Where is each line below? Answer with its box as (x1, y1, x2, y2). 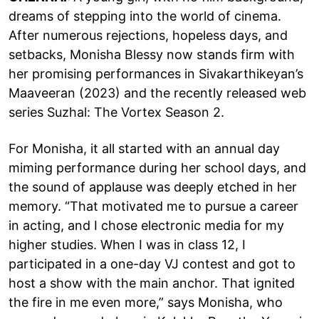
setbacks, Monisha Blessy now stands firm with (9, 46, 295, 62)
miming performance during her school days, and (9, 159, 306, 175)
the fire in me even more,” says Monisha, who (9, 294, 283, 310)
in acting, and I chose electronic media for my (9, 217, 284, 233)
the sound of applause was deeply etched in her (9, 179, 297, 194)
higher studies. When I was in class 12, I (9, 236, 246, 252)
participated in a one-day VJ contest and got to (9, 256, 296, 271)
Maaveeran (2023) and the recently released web (9, 85, 306, 100)
